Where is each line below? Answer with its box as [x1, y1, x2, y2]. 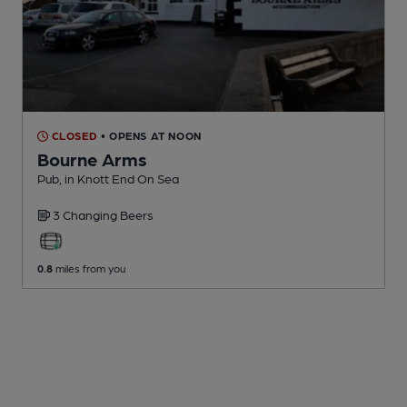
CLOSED [48, 129, 98, 143]
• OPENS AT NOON [100, 129, 202, 143]
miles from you [53, 262, 125, 275]
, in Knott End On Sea [59, 171, 179, 186]
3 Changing [53, 207, 120, 223]
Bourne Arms [37, 148, 147, 171]
